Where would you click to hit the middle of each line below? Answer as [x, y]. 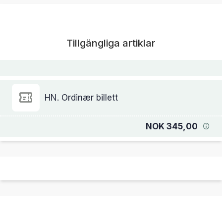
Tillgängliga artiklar [111, 43]
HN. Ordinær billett [81, 97]
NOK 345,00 [172, 127]
